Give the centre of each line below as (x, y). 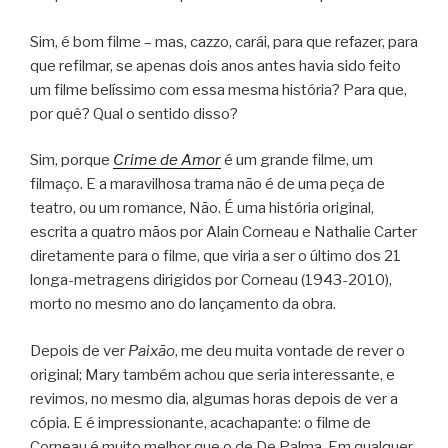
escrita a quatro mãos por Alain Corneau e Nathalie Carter (223, 232)
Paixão (151, 350)
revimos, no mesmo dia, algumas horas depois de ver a (214, 398)
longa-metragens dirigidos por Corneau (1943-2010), (211, 280)
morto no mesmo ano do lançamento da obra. (183, 304)
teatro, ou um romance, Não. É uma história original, (202, 208)
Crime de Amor (167, 160)
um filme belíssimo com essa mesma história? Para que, (218, 89)
